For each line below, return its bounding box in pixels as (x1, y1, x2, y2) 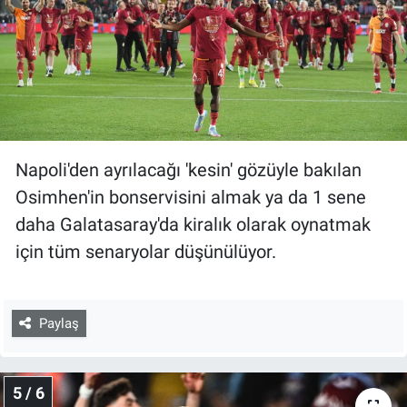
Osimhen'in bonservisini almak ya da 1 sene (15, 185, 366, 208)
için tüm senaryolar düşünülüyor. (15, 240, 276, 263)
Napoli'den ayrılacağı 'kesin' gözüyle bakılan (15, 158, 362, 181)
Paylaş (38, 315, 79, 333)
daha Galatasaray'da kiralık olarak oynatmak (15, 213, 371, 235)
